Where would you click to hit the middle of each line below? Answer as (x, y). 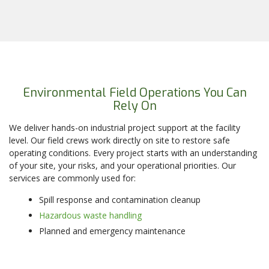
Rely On (134, 106)
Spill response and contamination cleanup (120, 200)
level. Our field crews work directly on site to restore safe (119, 141)
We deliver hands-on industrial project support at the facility (125, 128)
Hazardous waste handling (90, 216)
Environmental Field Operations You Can (134, 93)
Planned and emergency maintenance (112, 231)
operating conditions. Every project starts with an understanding (133, 153)
